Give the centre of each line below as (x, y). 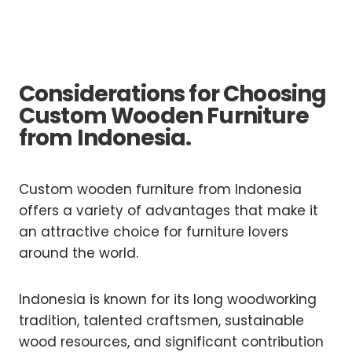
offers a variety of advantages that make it (169, 211)
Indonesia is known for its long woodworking (168, 300)
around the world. (79, 253)
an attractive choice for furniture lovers (154, 232)
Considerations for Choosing (173, 94)
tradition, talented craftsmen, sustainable (161, 321)
